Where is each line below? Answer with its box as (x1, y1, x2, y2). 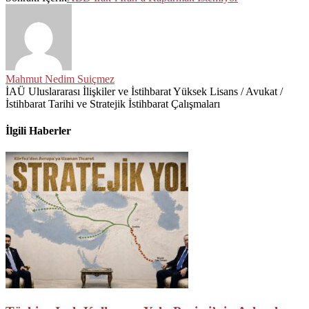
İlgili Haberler (6, 125, 71, 137)
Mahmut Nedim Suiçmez (6, 72, 114, 85)
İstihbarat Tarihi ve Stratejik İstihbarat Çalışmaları (6, 97, 220, 110)
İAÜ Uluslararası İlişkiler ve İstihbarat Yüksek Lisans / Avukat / (6, 85, 283, 97)
